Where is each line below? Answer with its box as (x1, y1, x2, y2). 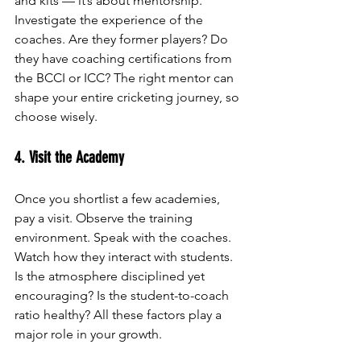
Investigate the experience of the (15, 11, 206, 27)
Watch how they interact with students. (15, 248, 236, 264)
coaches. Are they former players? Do (15, 31, 231, 47)
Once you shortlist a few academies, (15, 190, 223, 206)
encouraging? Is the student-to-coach (15, 287, 232, 303)
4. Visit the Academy (15, 147, 124, 167)
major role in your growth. (15, 326, 162, 342)
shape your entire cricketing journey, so (15, 89, 243, 105)
